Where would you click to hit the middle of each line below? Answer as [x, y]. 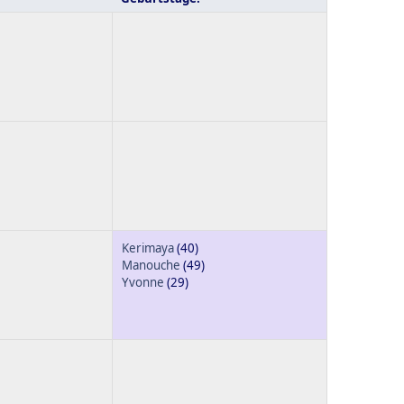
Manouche [151, 266]
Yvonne [143, 283]
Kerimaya [148, 248]
